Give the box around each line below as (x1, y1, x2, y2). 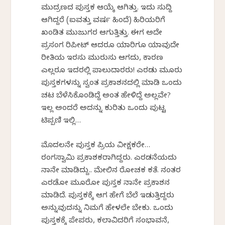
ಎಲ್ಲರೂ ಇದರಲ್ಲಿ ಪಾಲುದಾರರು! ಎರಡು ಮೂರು (41, 66, 183, 76)
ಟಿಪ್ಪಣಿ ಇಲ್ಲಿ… (41, 116, 81, 127)
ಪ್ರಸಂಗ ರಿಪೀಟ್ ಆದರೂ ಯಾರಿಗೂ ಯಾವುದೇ (41, 41, 180, 51)
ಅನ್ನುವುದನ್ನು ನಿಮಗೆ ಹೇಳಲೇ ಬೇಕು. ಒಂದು (41, 203, 174, 214)
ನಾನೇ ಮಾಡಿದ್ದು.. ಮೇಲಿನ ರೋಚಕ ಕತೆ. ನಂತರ (41, 166, 181, 176)
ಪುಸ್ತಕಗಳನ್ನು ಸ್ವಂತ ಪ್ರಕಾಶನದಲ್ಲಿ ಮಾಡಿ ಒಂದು (41, 78, 182, 89)
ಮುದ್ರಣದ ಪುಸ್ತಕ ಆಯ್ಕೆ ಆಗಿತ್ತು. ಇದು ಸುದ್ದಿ (41, 3, 172, 14)
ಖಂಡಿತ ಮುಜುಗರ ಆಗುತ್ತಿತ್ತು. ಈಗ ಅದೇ (41, 28, 163, 39)
